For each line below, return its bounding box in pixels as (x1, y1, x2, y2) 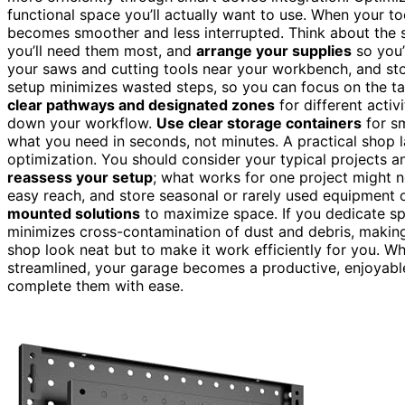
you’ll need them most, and (7, 42, 196, 61)
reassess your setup (7, 168, 153, 187)
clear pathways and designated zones (7, 96, 275, 115)
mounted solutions (7, 204, 140, 223)
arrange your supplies (196, 42, 352, 61)
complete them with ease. (7, 277, 184, 296)
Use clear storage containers (156, 114, 362, 133)
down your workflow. (7, 114, 156, 133)
